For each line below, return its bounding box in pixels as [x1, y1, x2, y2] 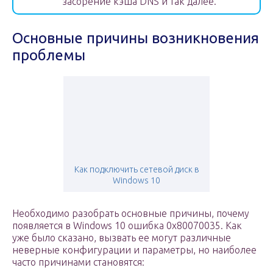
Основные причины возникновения [12, 30, 259, 47]
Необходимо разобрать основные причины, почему [12, 208, 249, 219]
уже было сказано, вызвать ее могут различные [12, 232, 231, 244]
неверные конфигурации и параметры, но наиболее [12, 244, 257, 256]
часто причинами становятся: [12, 257, 144, 268]
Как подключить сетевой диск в [74, 165, 199, 175]
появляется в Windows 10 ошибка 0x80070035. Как [12, 220, 242, 232]
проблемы [12, 47, 85, 64]
